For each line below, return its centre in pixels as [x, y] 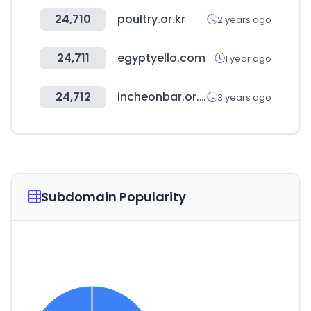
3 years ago [244, 97]
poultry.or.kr [151, 19]
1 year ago [248, 58]
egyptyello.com [161, 58]
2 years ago [244, 19]
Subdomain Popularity [114, 197]
